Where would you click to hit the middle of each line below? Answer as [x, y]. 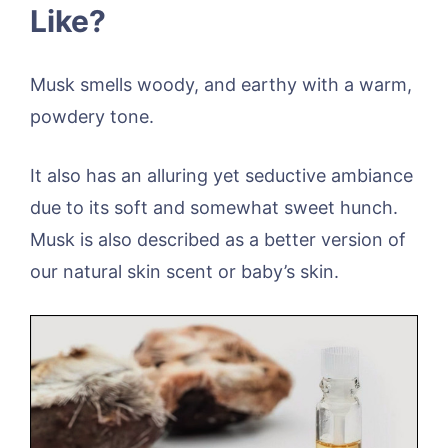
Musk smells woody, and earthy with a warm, [221, 85]
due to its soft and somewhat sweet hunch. [214, 208]
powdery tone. [92, 117]
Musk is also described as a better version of [218, 240]
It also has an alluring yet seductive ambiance [221, 176]
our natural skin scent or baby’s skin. [184, 272]
